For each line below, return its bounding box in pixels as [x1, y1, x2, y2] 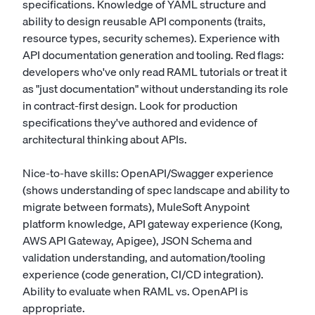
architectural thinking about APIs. [22, 130, 187, 148]
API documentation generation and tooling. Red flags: [22, 46, 284, 64]
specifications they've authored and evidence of [22, 113, 257, 131]
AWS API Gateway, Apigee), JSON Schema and [22, 231, 252, 250]
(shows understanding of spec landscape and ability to [22, 181, 290, 199]
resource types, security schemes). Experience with [22, 29, 280, 47]
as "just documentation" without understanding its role [22, 79, 288, 98]
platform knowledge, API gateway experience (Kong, [22, 214, 283, 233]
